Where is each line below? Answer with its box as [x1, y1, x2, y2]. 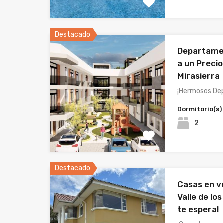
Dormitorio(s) [177, 105, 222, 113]
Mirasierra [177, 71, 220, 81]
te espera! [177, 204, 220, 215]
